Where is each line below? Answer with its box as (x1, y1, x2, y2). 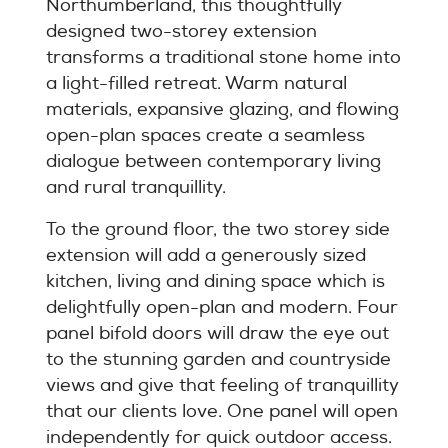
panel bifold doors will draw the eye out (46, 321, 390, 345)
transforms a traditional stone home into (46, 45, 402, 69)
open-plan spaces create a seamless (46, 123, 366, 147)
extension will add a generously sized (46, 243, 367, 267)
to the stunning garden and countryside (46, 347, 392, 371)
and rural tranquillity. (46, 175, 227, 199)
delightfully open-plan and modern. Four (46, 295, 399, 319)
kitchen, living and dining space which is (46, 269, 386, 293)
